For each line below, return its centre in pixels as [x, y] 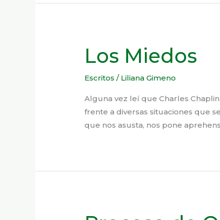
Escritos [100, 78]
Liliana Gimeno [149, 78]
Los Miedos [141, 55]
